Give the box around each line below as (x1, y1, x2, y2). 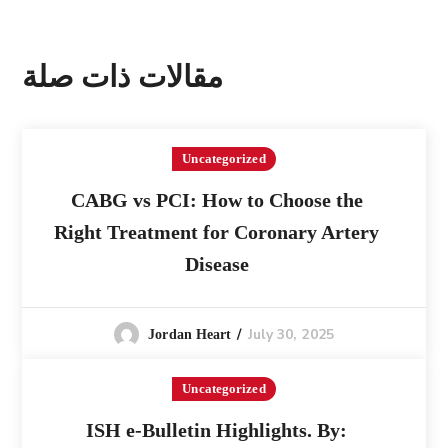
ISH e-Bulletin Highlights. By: (86, 419, 347, 442)
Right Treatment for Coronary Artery (54, 221, 379, 243)
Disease (184, 253, 249, 275)
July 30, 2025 (247, 325, 334, 344)
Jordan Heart (148, 327, 232, 343)
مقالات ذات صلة (22, 60, 224, 93)
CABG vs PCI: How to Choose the (70, 189, 363, 211)
